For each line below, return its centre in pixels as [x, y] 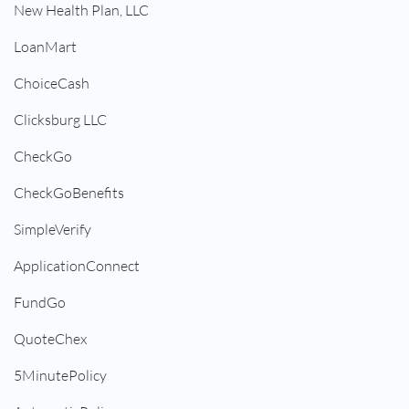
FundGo [40, 303]
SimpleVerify [52, 230]
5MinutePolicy [60, 376]
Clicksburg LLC [60, 120]
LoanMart [45, 47]
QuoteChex [50, 339]
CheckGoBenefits [69, 193]
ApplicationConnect [77, 266]
